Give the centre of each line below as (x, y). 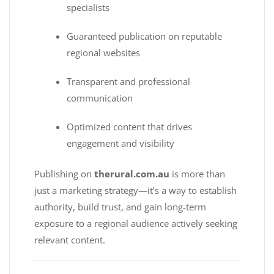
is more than (197, 173)
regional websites (104, 53)
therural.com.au (132, 173)
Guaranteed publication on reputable (145, 36)
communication (100, 98)
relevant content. (70, 239)
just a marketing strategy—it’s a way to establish (135, 190)
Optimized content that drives (130, 127)
